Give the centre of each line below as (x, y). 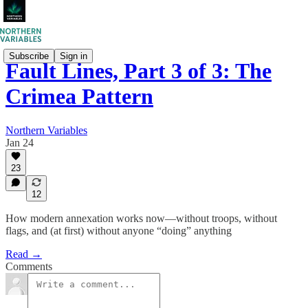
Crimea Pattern (79, 97)
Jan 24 (20, 142)
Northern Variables (46, 130)
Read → (24, 254)
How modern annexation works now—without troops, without (141, 218)
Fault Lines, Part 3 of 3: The (139, 71)
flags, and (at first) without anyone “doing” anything (119, 231)
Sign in (74, 56)
